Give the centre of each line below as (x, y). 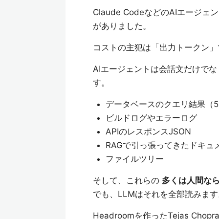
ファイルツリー (134, 159)
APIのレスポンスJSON (148, 131)
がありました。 (122, 26)
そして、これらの (127, 180)
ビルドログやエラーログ (151, 118)
